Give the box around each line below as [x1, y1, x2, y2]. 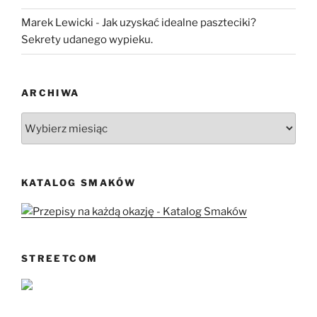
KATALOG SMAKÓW [21, 177, 137, 189]
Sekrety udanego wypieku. [21, 33, 153, 47]
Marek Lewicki [21, 16, 93, 30]
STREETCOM [21, 252, 98, 264]
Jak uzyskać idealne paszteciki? [102, 16, 256, 30]
